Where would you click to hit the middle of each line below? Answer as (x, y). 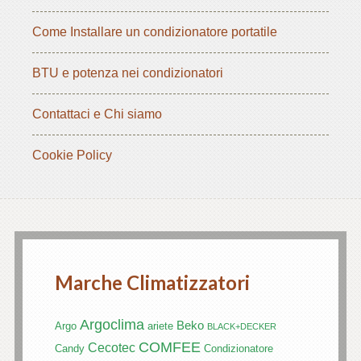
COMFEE (169, 348)
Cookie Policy (72, 156)
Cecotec (111, 348)
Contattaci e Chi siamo (97, 114)
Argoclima (112, 325)
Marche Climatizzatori (152, 283)
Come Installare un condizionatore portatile (155, 32)
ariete (160, 327)
